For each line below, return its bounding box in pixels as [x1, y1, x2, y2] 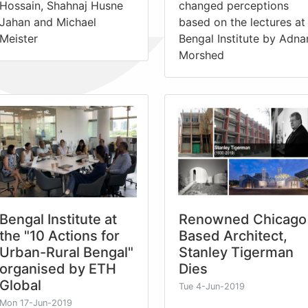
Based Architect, [179, 227, 287, 244]
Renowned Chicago [179, 210, 307, 228]
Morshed [179, 47, 224, 62]
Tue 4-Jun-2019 [179, 280, 245, 291]
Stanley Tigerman [179, 243, 294, 261]
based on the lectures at [179, 14, 305, 29]
